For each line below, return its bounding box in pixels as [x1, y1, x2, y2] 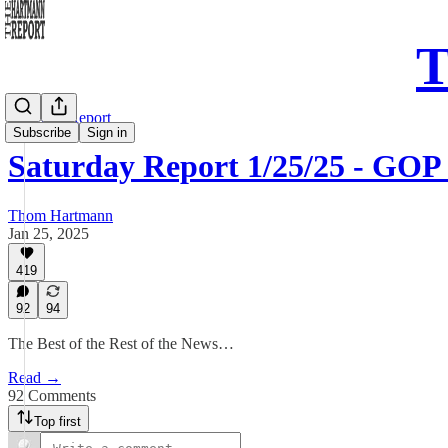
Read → [8, 369, 61, 386]
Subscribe [13, 125, 71, 140]
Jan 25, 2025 [8, 224, 89, 242]
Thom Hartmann [8, 206, 113, 224]
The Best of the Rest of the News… [8, 335, 234, 352]
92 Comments [8, 387, 96, 404]
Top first [34, 414, 81, 429]
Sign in [87, 125, 127, 140]
